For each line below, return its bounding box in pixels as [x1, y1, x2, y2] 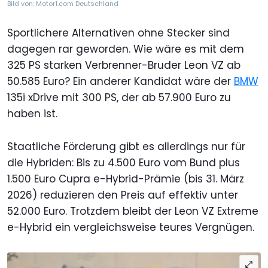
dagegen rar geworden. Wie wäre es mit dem [7, 41, 244, 56]
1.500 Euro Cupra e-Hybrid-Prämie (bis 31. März [7, 171, 244, 186]
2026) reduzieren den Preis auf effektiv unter [7, 187, 238, 202]
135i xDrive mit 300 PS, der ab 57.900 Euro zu [7, 90, 231, 105]
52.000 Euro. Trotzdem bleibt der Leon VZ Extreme [7, 203, 258, 218]
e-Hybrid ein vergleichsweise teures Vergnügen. [7, 220, 254, 234]
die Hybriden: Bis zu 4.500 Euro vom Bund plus [7, 155, 240, 170]
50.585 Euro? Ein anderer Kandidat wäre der [7, 74, 234, 89]
